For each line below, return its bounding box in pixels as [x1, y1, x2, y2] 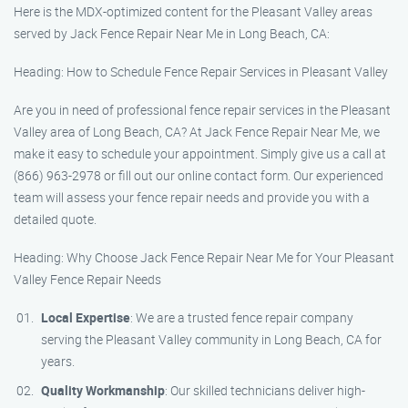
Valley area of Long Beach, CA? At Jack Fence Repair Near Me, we [14, 123, 380, 140]
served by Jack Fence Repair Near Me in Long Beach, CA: [14, 25, 330, 42]
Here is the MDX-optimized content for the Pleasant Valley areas [14, 3, 372, 20]
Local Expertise [41, 309, 130, 326]
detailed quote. [14, 210, 97, 228]
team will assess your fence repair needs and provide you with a [14, 189, 370, 206]
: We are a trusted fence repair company [130, 309, 353, 326]
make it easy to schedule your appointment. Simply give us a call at [14, 145, 386, 162]
